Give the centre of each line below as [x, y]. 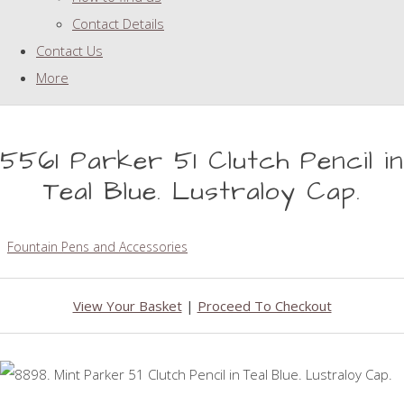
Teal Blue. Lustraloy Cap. [202, 192]
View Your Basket [127, 306]
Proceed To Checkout [264, 306]
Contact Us [69, 51]
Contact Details [118, 24]
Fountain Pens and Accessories [97, 247]
